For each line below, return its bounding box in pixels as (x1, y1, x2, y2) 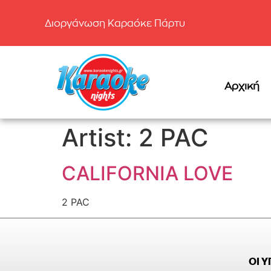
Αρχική (224, 79, 260, 92)
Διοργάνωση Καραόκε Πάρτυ (44, 17, 185, 29)
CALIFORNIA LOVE (62, 162, 233, 185)
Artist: (62, 123, 139, 152)
